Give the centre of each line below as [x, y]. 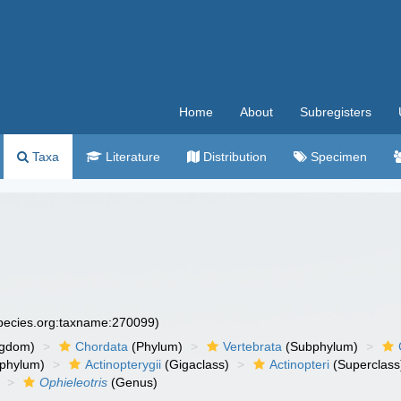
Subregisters [336, 112]
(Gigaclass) [196, 364]
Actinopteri [300, 364]
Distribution [233, 157]
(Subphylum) [320, 346]
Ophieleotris [74, 382]
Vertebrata [253, 346]
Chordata [102, 346]
